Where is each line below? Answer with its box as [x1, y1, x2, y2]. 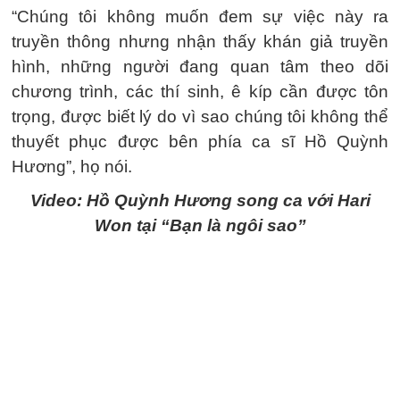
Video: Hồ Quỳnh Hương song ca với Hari [29, 190, 371, 210]
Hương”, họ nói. [12, 156, 132, 176]
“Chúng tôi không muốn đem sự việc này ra [12, 6, 388, 26]
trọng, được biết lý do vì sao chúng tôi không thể [12, 106, 388, 126]
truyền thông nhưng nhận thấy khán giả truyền [12, 31, 388, 51]
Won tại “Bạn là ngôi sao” [94, 215, 306, 235]
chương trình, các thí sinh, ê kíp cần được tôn [12, 81, 388, 101]
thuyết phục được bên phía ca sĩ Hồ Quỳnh [12, 131, 388, 151]
